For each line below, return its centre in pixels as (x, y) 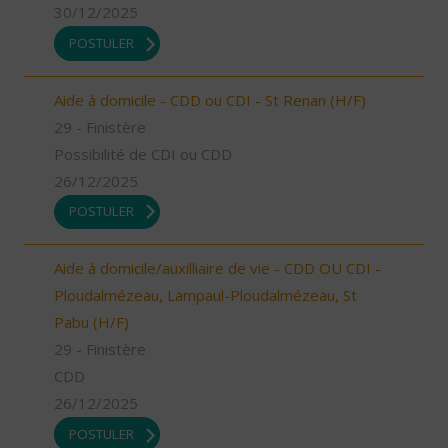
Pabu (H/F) (91, 322)
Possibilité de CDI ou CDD (143, 153)
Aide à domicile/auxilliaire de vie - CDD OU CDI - (217, 268)
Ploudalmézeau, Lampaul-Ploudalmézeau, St (205, 295)
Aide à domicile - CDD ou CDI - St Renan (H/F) (210, 99)
